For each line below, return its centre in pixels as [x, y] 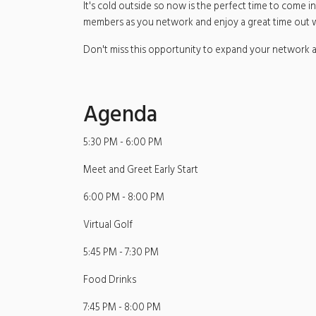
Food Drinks [110, 280]
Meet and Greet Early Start [141, 170]
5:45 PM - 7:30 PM [121, 253]
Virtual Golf [108, 225]
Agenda [120, 115]
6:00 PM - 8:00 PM [124, 197]
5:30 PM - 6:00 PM [123, 142]
